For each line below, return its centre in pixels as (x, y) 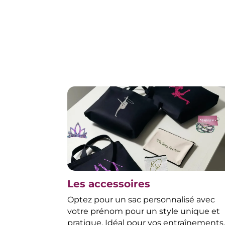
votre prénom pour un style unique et (144, 211)
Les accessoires (109, 184)
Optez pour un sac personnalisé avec (141, 200)
